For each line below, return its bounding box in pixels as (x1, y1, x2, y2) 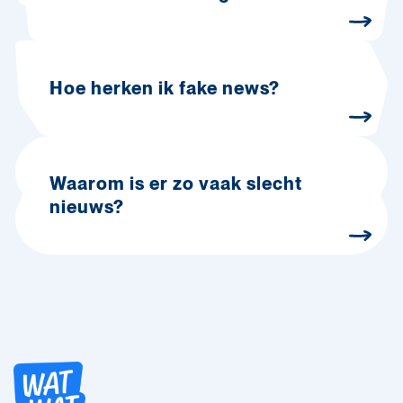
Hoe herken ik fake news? (49, 77, 280, 99)
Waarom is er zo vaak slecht (49, 173, 302, 194)
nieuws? (49, 196, 124, 218)
